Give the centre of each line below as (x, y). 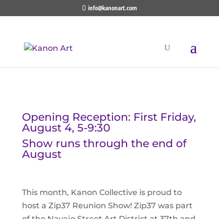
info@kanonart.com (112, 8)
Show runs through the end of (104, 143)
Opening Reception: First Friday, (109, 117)
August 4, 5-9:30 (66, 128)
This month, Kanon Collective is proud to (102, 192)
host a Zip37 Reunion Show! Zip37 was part (107, 206)
